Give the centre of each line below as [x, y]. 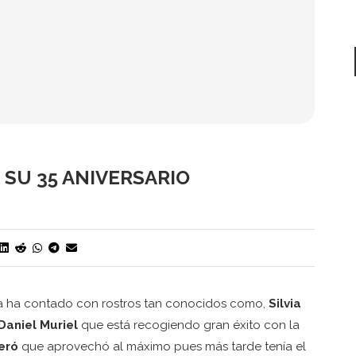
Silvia [285, 304]
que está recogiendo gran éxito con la [189, 325]
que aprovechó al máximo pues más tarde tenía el [162, 347]
